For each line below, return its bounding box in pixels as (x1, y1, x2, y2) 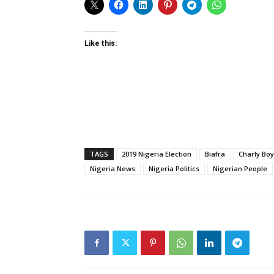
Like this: (84, 39, 117, 48)
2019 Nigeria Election (122, 149, 191, 159)
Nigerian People (213, 164, 267, 174)
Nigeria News (90, 164, 135, 174)
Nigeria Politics (149, 164, 199, 174)
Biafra (205, 149, 225, 159)
